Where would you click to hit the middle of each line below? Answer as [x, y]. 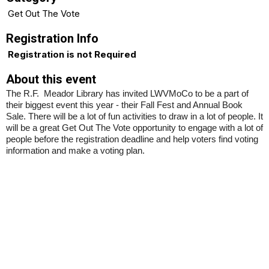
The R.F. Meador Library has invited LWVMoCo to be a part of [127, 93]
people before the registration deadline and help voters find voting [132, 139]
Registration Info [52, 38]
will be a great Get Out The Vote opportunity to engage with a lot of [134, 128]
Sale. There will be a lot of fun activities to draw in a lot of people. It [134, 116]
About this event [51, 79]
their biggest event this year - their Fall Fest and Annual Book [124, 105]
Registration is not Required [72, 54]
